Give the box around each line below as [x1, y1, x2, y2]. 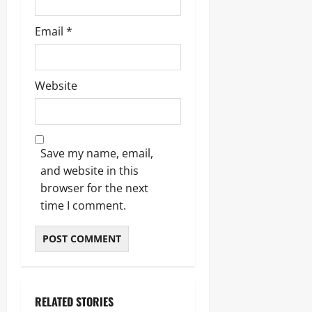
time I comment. [40, 198, 126, 213]
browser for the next [40, 180, 148, 196]
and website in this [40, 163, 139, 178]
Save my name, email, [40, 146, 153, 161]
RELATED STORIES [35, 293, 114, 310]
